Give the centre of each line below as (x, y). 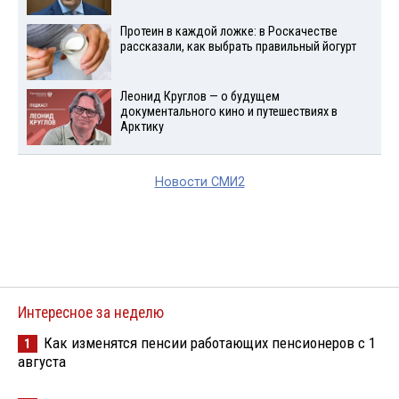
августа (42, 361)
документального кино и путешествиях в (228, 111)
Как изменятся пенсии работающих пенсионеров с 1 (210, 342)
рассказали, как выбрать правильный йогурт (238, 46)
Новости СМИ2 (199, 182)
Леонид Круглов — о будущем (199, 96)
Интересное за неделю (91, 312)
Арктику (142, 126)
